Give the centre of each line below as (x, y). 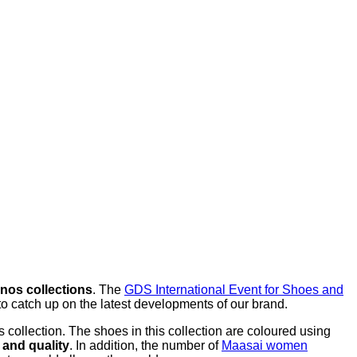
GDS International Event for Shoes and (234, 289)
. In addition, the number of (145, 345)
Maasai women (265, 345)
